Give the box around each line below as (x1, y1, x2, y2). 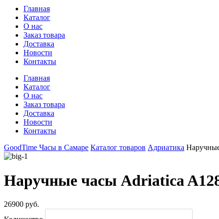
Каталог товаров (90, 143, 146, 152)
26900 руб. (4, 200, 39, 209)
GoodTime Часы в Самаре (4, 143, 88, 152)
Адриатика (148, 143, 184, 152)
